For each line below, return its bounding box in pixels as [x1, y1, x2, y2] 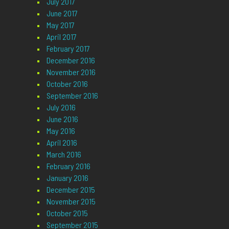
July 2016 [46, 102, 76, 112]
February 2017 [46, 43, 90, 54]
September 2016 [46, 90, 98, 101]
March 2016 [46, 149, 81, 159]
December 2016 [46, 55, 95, 65]
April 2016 [46, 138, 77, 148]
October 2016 [46, 79, 88, 89]
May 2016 [46, 126, 75, 136]
